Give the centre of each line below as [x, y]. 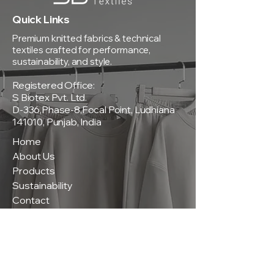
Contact [31, 200]
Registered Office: [54, 85]
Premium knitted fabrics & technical [87, 39]
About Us [34, 156]
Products [34, 171]
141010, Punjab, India [57, 122]
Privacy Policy [44, 241]
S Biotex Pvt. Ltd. [50, 98]
